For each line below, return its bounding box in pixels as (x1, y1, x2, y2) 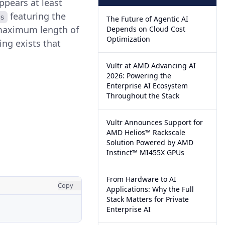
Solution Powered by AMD (106, 138, 194, 147)
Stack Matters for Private (106, 194, 189, 204)
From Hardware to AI (106, 174, 177, 184)
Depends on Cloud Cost (106, 24, 186, 34)
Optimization (106, 34, 151, 44)
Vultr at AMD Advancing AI (106, 61, 196, 70)
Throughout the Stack (106, 91, 180, 100)
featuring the (8, 10, 69, 22)
